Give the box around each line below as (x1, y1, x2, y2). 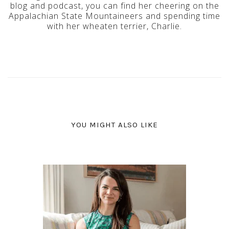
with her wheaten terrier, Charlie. (47, 20, 182, 32)
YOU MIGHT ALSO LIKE (71, 120, 158, 130)
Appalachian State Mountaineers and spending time (9, 10, 220, 22)
